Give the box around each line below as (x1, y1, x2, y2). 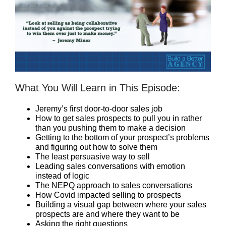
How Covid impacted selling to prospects (35, 191, 181, 199)
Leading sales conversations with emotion (35, 162, 185, 171)
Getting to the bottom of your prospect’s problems (35, 133, 209, 142)
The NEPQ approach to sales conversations (35, 181, 192, 190)
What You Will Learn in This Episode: (15, 82, 180, 93)
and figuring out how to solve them (35, 143, 157, 151)
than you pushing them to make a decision (35, 124, 186, 132)
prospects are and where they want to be (35, 210, 180, 218)
